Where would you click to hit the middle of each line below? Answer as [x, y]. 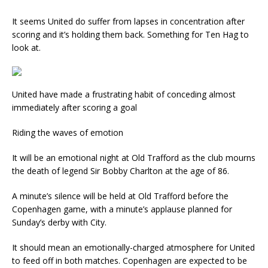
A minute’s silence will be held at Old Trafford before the [120, 196]
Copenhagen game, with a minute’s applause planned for [122, 209]
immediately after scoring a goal [74, 108]
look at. [26, 48]
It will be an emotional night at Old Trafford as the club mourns [134, 158]
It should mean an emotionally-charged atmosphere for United [133, 248]
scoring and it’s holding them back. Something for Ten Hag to [130, 35]
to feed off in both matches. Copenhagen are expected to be [130, 261]
